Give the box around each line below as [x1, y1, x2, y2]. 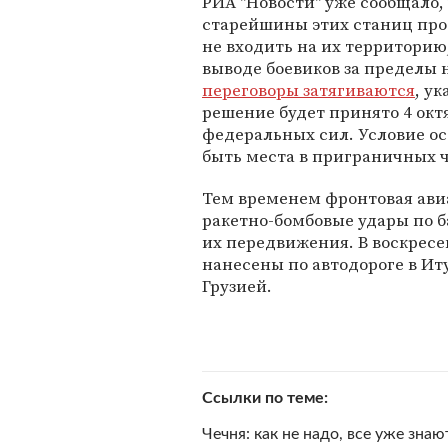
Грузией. [202, 274, 272, 298]
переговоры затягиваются [202, 78, 415, 102]
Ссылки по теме [202, 390, 324, 406]
